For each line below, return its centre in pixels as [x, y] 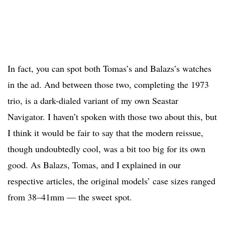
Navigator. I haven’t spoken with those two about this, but [112, 117]
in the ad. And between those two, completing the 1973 [108, 85]
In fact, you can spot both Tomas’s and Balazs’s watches [109, 69]
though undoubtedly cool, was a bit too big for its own [106, 149]
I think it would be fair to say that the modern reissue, [105, 133]
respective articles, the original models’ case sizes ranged [111, 181]
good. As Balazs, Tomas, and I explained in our [94, 165]
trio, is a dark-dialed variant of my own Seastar [93, 101]
